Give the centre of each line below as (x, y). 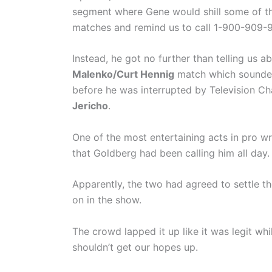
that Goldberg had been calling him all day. (171, 153)
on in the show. (107, 200)
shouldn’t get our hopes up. (135, 247)
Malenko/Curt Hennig (123, 74)
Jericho (90, 106)
